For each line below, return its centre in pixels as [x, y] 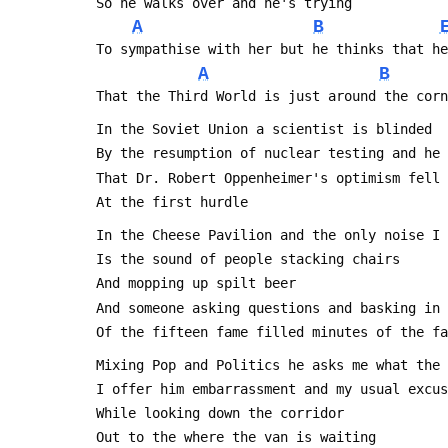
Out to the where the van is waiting [236, 437]
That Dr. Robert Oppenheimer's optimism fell [268, 177]
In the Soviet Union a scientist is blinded [264, 128]
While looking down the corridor [220, 413]
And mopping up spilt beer [196, 283]
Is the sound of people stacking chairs [248, 258]
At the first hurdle [172, 201]
